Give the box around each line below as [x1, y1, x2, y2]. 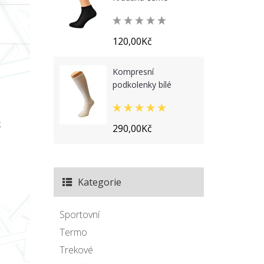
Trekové [60, 243, 93, 256]
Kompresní [113, 66, 154, 77]
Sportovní [60, 208, 100, 221]
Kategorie [78, 176, 121, 189]
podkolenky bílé [113, 79, 171, 90]
